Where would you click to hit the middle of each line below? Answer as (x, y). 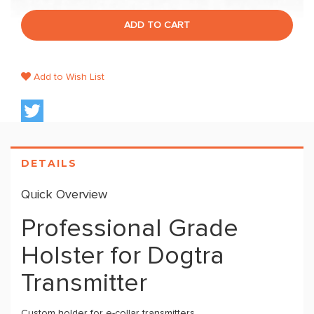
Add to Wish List (68, 77)
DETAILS (49, 163)
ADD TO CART (157, 25)
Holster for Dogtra (123, 257)
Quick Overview (64, 195)
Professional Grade (130, 229)
